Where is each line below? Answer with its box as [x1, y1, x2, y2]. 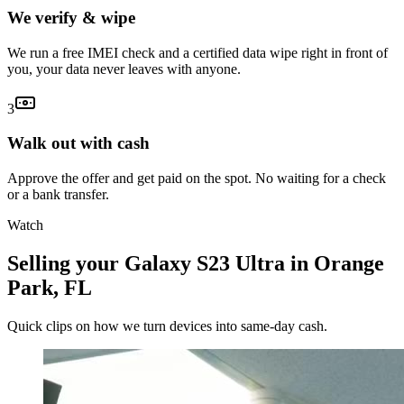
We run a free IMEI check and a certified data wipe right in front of [7, 44, 388, 60]
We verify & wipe [7, 7, 135, 27]
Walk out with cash [7, 133, 150, 153]
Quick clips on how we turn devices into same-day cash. [7, 317, 327, 334]
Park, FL [7, 275, 92, 299]
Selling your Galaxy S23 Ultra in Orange [7, 251, 384, 275]
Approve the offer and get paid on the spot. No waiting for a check [7, 170, 386, 187]
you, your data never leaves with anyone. [7, 60, 241, 77]
